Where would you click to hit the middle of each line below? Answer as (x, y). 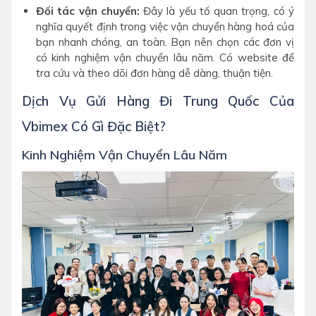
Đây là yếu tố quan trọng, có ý (217, 11)
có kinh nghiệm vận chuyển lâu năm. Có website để (165, 57)
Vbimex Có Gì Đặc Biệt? (94, 126)
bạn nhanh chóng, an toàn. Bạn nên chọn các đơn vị (165, 42)
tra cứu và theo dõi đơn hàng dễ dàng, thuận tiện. (154, 73)
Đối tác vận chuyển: (88, 11)
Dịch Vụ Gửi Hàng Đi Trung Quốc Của (158, 101)
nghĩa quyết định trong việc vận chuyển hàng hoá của (165, 26)
